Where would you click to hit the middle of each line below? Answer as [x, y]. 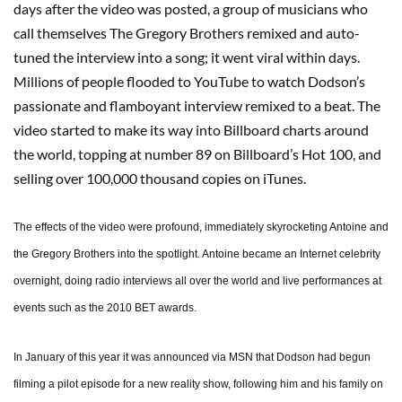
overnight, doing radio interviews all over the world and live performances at [197, 281]
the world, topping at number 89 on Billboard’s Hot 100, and [197, 154]
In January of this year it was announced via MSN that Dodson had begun [192, 358]
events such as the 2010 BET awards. [105, 308]
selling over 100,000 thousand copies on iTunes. [160, 179]
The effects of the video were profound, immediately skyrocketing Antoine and [201, 227]
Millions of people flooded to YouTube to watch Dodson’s [189, 82]
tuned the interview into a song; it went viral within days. [187, 57]
